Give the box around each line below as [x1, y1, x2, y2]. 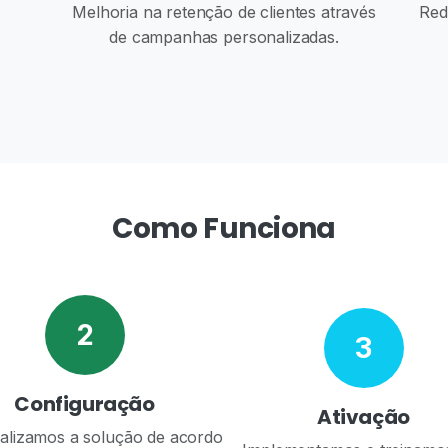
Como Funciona [112, 209, 336, 248]
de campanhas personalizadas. [109, 27, 339, 47]
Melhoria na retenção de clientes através [72, 2, 376, 22]
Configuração [14, 390, 155, 418]
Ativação [317, 402, 410, 431]
